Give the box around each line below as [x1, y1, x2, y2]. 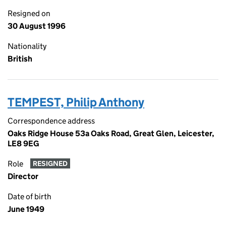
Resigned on [8, 9, 50, 18]
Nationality [8, 41, 46, 51]
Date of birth [8, 192, 51, 201]
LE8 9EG [8, 139, 39, 148]
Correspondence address [8, 116, 95, 126]
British [8, 54, 32, 64]
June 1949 [8, 204, 44, 214]
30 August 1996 [8, 21, 66, 31]
